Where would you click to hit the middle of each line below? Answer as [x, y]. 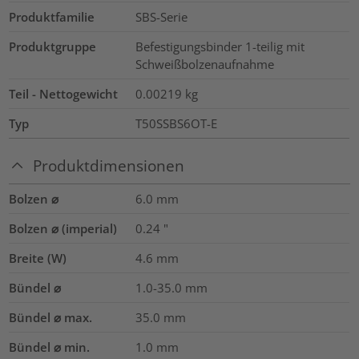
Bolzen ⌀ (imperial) [63, 228]
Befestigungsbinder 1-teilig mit [220, 47]
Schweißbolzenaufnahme [204, 65]
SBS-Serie [161, 17]
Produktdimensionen [109, 165]
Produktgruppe [53, 47]
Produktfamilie [52, 17]
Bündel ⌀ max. [51, 317]
